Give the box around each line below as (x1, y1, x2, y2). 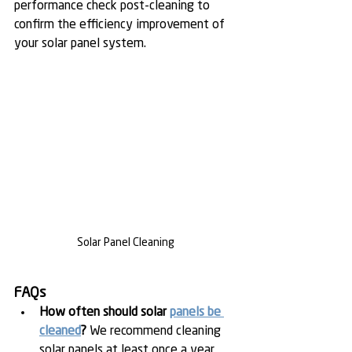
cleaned (39, 325, 81, 339)
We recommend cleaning (86, 325, 224, 339)
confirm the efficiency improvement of (14, 19, 228, 32)
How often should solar (39, 306, 170, 320)
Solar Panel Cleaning (77, 237, 174, 249)
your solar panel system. (14, 38, 146, 51)
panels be (170, 306, 224, 320)
